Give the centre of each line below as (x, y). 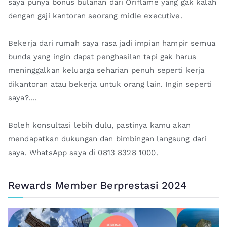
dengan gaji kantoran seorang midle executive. (95, 16)
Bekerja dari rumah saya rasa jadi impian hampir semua (112, 43)
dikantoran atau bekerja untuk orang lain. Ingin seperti (110, 84)
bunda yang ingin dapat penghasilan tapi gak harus (102, 57)
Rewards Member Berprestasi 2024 (98, 185)
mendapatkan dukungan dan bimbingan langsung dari (107, 139)
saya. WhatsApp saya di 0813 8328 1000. (83, 153)
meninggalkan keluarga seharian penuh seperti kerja (106, 71)
